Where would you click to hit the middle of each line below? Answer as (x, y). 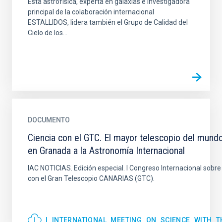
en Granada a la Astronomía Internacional (106, 151)
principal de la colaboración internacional (91, 12)
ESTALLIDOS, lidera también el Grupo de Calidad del (108, 22)
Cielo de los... (48, 33)
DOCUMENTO (49, 120)
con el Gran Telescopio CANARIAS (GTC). (91, 178)
